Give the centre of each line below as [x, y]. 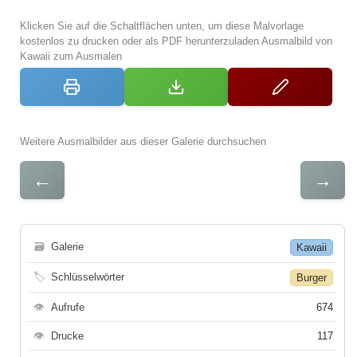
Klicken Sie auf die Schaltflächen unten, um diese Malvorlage [162, 26]
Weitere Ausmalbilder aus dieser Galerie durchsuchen [143, 142]
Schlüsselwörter [88, 277]
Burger [312, 278]
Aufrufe [68, 308]
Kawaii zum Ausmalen [71, 57]
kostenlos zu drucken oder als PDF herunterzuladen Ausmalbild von [176, 41]
